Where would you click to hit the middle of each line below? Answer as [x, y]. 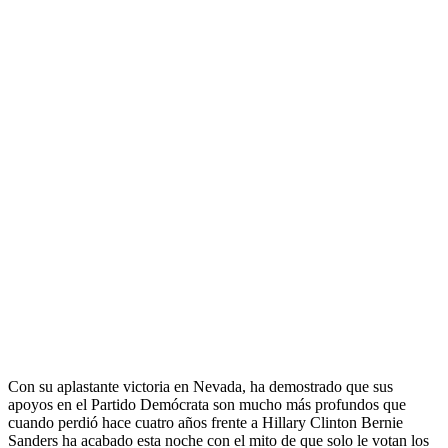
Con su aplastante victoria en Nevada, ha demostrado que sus [200, 386]
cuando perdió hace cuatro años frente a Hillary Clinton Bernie [205, 422]
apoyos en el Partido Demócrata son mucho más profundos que [207, 404]
